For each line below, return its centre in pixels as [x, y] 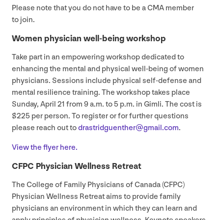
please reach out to [45, 128]
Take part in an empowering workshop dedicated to [98, 57]
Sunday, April [35, 105]
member [179, 8]
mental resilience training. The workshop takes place [101, 93]
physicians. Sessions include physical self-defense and [107, 81]
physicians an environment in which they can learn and [104, 209]
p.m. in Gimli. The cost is [160, 105]
